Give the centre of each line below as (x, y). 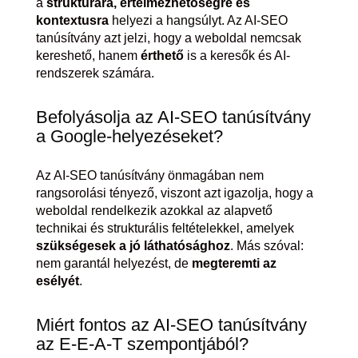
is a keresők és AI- (237, 56)
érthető (162, 56)
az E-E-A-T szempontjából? (142, 344)
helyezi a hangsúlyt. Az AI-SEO (198, 20)
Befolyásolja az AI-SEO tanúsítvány (173, 117)
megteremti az (234, 263)
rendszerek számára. (95, 73)
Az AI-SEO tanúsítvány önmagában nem (149, 175)
